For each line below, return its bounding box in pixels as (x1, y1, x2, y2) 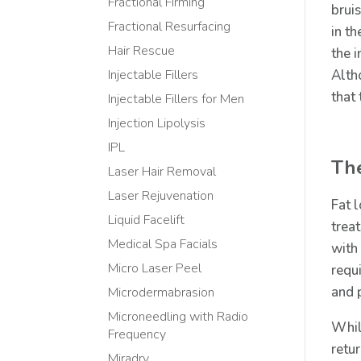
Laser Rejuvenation (108, 187, 214, 205)
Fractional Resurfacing (108, 18, 231, 36)
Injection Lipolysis (108, 114, 206, 133)
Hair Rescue (108, 42, 176, 60)
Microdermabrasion (108, 284, 215, 302)
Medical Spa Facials (108, 235, 218, 254)
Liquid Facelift (108, 211, 185, 230)
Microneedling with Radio (108, 308, 249, 326)
